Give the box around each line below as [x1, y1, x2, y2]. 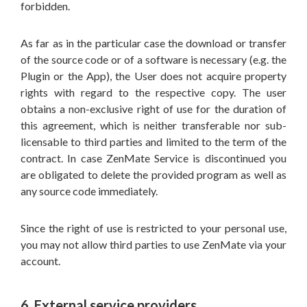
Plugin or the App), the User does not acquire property [21, 69, 286, 82]
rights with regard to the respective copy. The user [21, 86, 286, 99]
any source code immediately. [21, 184, 158, 197]
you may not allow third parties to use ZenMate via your [21, 238, 286, 251]
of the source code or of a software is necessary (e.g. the [21, 53, 286, 66]
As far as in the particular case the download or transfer [21, 36, 286, 49]
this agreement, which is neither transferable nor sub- [21, 119, 286, 132]
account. [21, 254, 60, 267]
